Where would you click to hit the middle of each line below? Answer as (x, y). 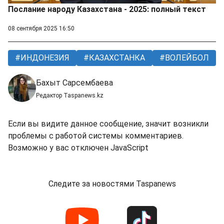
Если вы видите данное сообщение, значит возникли (108, 124)
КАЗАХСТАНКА (116, 58)
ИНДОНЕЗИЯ (44, 58)
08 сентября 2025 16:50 (41, 29)
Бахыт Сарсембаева (74, 83)
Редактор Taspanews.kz (70, 96)
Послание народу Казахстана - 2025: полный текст (107, 9)
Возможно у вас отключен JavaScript (78, 148)
